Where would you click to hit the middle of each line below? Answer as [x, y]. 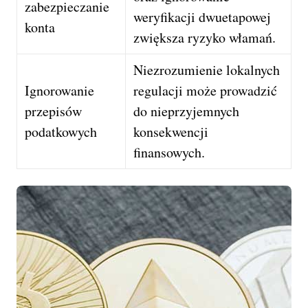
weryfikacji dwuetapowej [202, 16]
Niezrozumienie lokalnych [207, 69]
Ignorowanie [60, 90]
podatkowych [61, 131]
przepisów [54, 111]
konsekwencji [171, 131]
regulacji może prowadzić [206, 90]
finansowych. [169, 152]
